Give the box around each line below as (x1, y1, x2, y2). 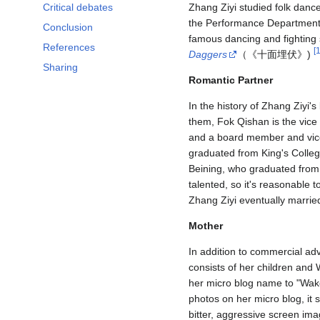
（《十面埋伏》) (237, 49, 314, 61)
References (43, 41, 95, 54)
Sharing (43, 61, 78, 74)
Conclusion (43, 21, 93, 34)
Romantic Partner (189, 74, 273, 86)
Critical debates (43, 1, 113, 14)
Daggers (189, 49, 227, 61)
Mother (189, 220, 223, 232)
